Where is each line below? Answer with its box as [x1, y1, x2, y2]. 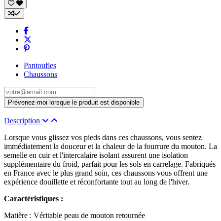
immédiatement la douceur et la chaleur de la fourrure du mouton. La [4, 142, 217, 151]
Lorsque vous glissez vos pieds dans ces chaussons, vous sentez [4, 133, 202, 142]
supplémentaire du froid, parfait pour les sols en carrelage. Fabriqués [4, 160, 216, 169]
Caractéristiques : [4, 194, 63, 203]
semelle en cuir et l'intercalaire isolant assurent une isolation [4, 151, 188, 160]
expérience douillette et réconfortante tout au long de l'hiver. [4, 178, 189, 186]
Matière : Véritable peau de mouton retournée [4, 211, 145, 220]
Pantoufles [24, 61, 56, 70]
